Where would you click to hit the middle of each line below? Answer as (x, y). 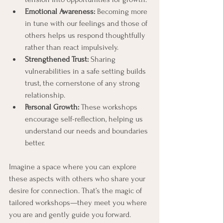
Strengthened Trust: (57, 59)
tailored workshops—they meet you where (79, 203)
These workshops (109, 107)
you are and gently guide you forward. (70, 215)
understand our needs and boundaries (87, 131)
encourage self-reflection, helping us (85, 119)
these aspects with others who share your (78, 179)
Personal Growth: (52, 107)
